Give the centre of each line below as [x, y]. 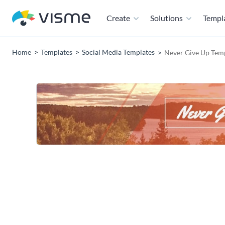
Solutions [166, 18]
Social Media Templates [118, 52]
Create [118, 18]
